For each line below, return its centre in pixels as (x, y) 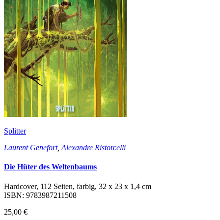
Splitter (15, 131)
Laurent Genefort (31, 148)
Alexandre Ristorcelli (94, 148)
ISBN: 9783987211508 (40, 195)
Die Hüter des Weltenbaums (50, 167)
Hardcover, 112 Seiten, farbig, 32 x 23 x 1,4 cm (78, 186)
